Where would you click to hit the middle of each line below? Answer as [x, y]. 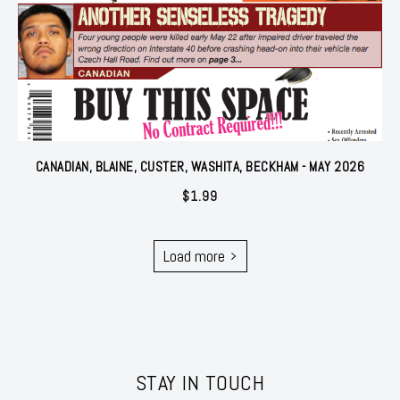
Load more [194, 255]
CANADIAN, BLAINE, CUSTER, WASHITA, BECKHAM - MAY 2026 [200, 166]
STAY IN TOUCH [200, 382]
